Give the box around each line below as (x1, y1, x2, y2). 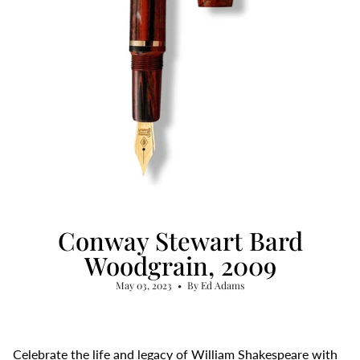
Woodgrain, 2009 (84, 248, 276, 283)
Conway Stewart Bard (57, 223, 303, 258)
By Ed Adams (187, 279, 244, 292)
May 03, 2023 (116, 279, 172, 292)
